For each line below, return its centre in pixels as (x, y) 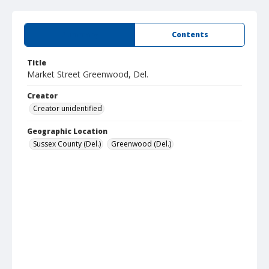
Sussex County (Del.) (67, 144)
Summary (80, 35)
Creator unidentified (68, 108)
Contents (190, 35)
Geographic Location (67, 131)
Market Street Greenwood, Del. (88, 74)
